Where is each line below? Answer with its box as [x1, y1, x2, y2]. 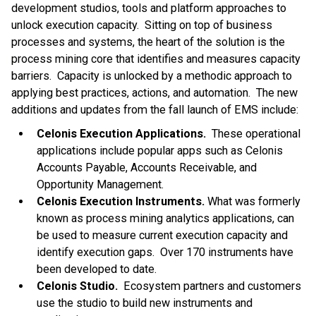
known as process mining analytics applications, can [37, 211, 294, 225]
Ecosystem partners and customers [121, 279, 301, 293]
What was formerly [207, 194, 300, 208]
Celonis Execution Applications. [37, 126, 212, 140]
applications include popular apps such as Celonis [37, 143, 283, 157]
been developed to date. [37, 262, 157, 276]
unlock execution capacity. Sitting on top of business [11, 18, 272, 32]
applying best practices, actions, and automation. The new [11, 85, 298, 99]
